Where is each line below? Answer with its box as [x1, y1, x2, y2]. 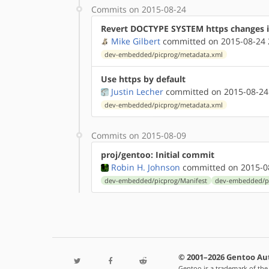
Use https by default [101, 73, 186, 85]
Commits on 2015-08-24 [91, 3, 186, 15]
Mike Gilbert [111, 35, 160, 47]
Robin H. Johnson [111, 161, 180, 173]
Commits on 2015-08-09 [91, 129, 186, 141]
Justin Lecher [111, 85, 163, 97]
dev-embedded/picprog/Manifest [104, 176, 208, 185]
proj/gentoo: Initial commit [101, 148, 214, 160]
